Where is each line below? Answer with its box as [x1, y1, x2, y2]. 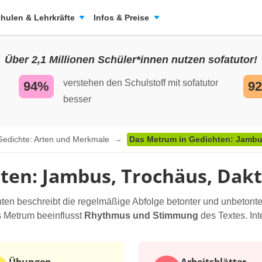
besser [63, 94, 91, 104]
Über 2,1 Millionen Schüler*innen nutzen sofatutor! [5, 54, 257, 65]
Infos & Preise [94, 13, 149, 22]
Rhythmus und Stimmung [84, 211, 198, 220]
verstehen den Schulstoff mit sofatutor [63, 78, 218, 88]
